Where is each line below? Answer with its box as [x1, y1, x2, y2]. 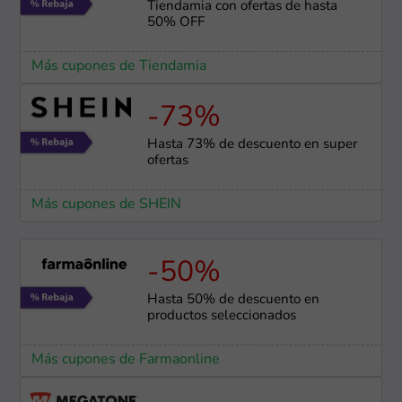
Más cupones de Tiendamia [31, 58, 206, 74]
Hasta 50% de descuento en [146, 293, 319, 307]
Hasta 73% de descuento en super [146, 137, 357, 152]
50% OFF [146, 15, 205, 30]
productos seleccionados [146, 310, 296, 323]
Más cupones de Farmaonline [31, 353, 220, 368]
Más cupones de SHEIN [31, 197, 181, 212]
